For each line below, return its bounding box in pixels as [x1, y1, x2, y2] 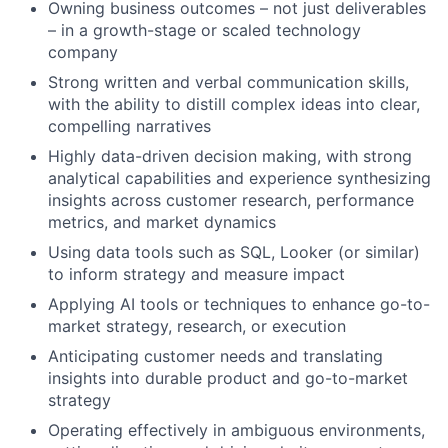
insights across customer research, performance [48, 190, 414, 211]
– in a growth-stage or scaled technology [48, 20, 361, 41]
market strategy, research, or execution [48, 316, 346, 337]
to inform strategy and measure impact [48, 264, 345, 285]
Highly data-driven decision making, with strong [48, 146, 412, 167]
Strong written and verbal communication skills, [48, 72, 409, 93]
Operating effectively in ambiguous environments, [48, 420, 425, 441]
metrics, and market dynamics [48, 212, 276, 233]
